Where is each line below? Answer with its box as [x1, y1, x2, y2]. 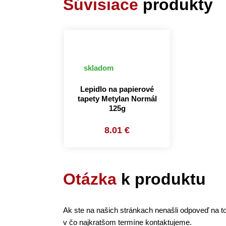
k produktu [117, 170, 206, 188]
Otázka [63, 170, 117, 188]
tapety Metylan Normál [77, 94, 157, 103]
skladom [82, 64, 114, 72]
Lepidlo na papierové [80, 85, 154, 93]
